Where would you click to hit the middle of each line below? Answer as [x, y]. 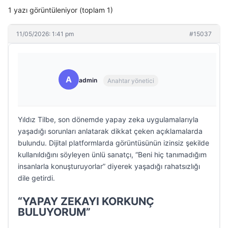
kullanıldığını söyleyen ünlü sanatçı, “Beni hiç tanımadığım [112, 154]
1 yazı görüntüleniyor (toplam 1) [61, 10]
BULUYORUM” [54, 212]
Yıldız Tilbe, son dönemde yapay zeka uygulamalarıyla [108, 119]
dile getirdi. [36, 178]
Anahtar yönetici [131, 80]
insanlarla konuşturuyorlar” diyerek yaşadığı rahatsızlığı [109, 166]
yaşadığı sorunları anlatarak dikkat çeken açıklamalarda [110, 131]
